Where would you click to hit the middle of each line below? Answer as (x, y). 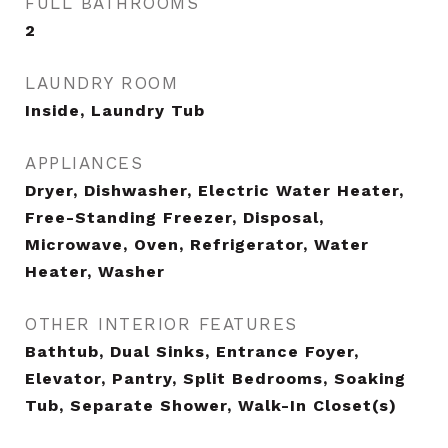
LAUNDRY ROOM (101, 83)
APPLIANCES (84, 163)
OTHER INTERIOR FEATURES (161, 324)
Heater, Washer (95, 271)
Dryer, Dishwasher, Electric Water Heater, (214, 190)
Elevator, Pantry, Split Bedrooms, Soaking (215, 378)
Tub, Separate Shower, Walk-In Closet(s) (211, 405)
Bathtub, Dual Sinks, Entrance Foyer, (192, 351)
